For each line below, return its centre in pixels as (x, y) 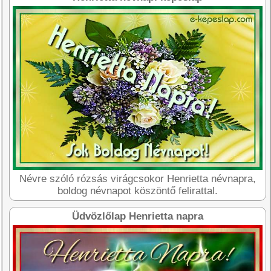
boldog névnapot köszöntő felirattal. (138, 191)
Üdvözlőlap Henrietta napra (138, 217)
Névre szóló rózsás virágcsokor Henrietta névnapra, (138, 179)
